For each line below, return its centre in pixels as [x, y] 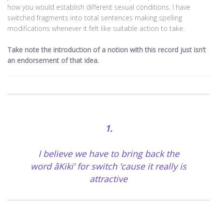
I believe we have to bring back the [108, 154]
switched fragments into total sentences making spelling [95, 18]
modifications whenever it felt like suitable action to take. [96, 29]
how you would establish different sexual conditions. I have [99, 7]
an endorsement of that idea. [53, 61]
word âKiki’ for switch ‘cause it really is [108, 166]
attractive [108, 179]
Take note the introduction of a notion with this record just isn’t [107, 50]
